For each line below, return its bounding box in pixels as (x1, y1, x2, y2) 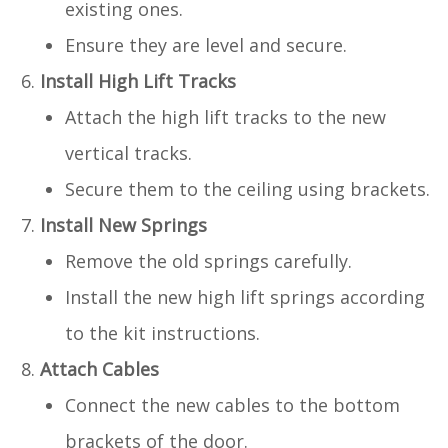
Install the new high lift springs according (65, 284, 425, 309)
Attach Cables (40, 356, 159, 381)
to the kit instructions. (65, 320, 260, 345)
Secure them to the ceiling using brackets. (65, 176, 430, 201)
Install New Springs (40, 212, 207, 237)
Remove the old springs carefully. (65, 248, 352, 273)
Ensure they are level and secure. (65, 32, 347, 57)
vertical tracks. (65, 140, 192, 165)
